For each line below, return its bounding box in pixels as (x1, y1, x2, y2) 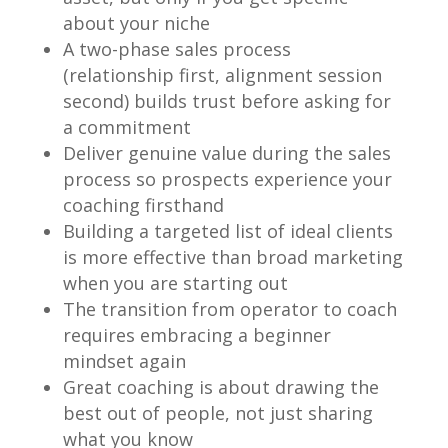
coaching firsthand (62, 192, 224, 217)
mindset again (62, 348, 186, 373)
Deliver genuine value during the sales (62, 140, 391, 165)
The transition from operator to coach (62, 296, 397, 321)
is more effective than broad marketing (62, 244, 403, 269)
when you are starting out (62, 270, 288, 295)
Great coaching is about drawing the (62, 374, 379, 399)
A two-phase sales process (62, 36, 291, 61)
